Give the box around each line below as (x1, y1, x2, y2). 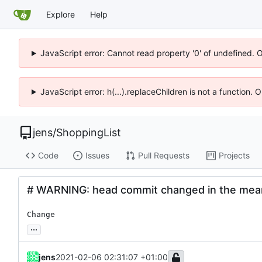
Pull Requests (137, 150, 189, 161)
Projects (218, 150, 250, 161)
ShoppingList (56, 126, 121, 139)
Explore (46, 9, 75, 19)
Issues (85, 150, 109, 161)
